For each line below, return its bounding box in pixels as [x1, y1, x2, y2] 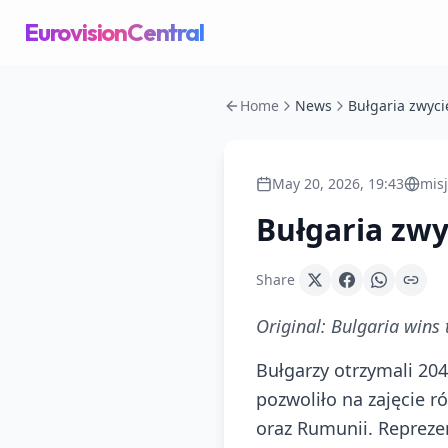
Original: [256, 314, 331, 338]
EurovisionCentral [24, 17, 204, 47]
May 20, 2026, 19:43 [272, 174, 404, 193]
